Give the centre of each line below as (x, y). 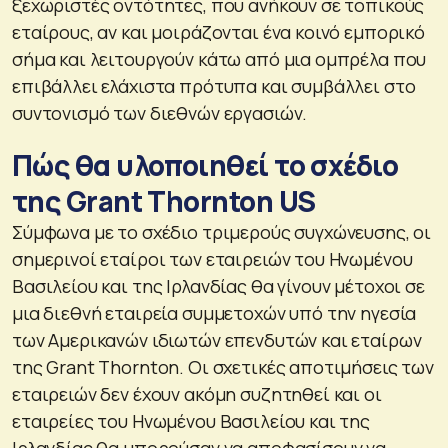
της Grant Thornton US (164, 200)
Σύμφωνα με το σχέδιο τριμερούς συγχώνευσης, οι (222, 231)
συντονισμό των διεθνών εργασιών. (160, 112)
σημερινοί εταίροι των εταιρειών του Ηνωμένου (212, 258)
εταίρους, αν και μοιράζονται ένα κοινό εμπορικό (218, 31)
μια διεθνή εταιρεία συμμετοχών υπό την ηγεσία (214, 312)
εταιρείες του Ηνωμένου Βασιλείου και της (191, 420)
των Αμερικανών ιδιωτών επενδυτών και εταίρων (217, 339)
